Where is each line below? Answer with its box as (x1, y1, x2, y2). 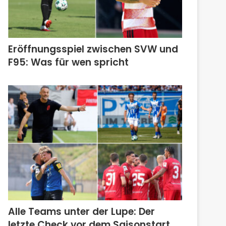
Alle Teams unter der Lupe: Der (8, 205, 155, 219)
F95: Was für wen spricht (8, 55, 129, 69)
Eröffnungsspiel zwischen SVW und (8, 42, 179, 56)
